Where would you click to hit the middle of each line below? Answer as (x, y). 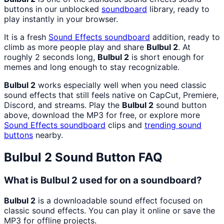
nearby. (48, 135)
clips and (125, 125)
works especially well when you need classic (121, 85)
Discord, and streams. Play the (63, 105)
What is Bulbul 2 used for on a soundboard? (103, 180)
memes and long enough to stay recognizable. (92, 67)
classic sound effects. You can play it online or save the (109, 210)
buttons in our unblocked (53, 9)
